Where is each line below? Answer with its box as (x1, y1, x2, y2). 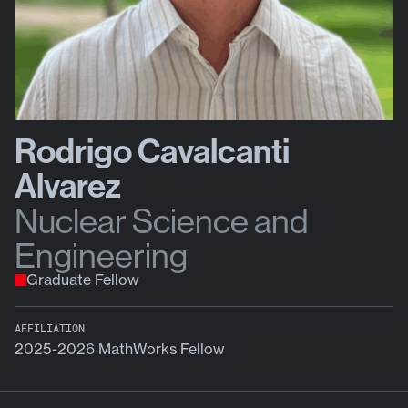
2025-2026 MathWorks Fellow (15, 340, 226, 359)
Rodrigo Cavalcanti (15, 131, 291, 173)
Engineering (15, 237, 189, 276)
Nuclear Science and (15, 202, 310, 241)
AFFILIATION (15, 321, 86, 336)
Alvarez (15, 166, 122, 208)
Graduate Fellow (26, 270, 140, 290)
